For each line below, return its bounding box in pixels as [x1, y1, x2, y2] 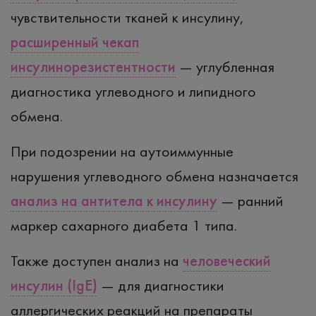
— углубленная [176, 56, 274, 77]
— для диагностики [97, 274, 224, 296]
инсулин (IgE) [11, 274, 97, 296]
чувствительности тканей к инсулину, [11, 6, 244, 28]
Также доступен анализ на [11, 250, 183, 271]
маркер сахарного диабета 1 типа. [11, 214, 237, 236]
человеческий [183, 250, 271, 271]
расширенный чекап [11, 31, 139, 52]
